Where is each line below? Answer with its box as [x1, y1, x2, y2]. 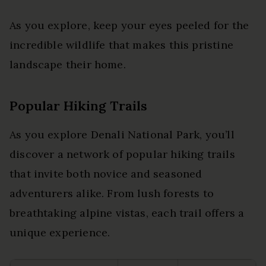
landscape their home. [9, 57, 126, 71]
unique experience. [9, 225, 110, 239]
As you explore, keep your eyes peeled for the [9, 18, 249, 32]
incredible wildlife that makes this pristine [9, 37, 233, 52]
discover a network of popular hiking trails [9, 147, 235, 161]
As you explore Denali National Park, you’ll [9, 127, 235, 141]
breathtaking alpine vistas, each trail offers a [9, 205, 245, 220]
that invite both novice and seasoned [9, 166, 202, 180]
